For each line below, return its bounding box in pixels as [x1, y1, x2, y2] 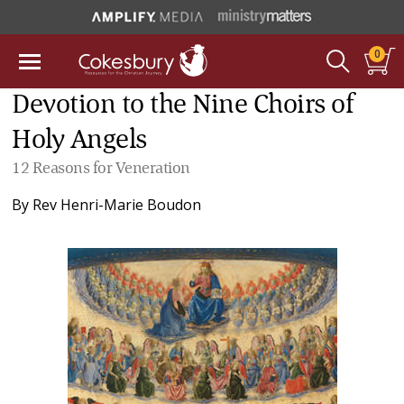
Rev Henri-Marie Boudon [32, 195, 202, 215]
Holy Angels [12, 127, 147, 154]
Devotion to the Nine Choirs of [12, 92, 355, 119]
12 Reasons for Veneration [12, 161, 190, 177]
